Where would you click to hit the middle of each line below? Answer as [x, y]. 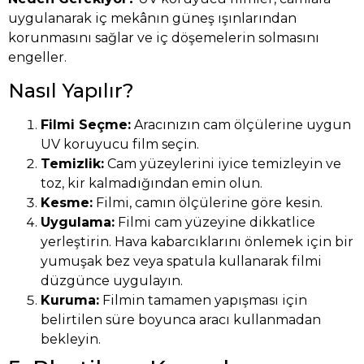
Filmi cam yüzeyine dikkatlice [215, 222]
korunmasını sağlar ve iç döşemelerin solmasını [164, 38]
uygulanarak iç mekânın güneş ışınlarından [152, 19]
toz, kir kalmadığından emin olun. [152, 183]
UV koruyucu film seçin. [120, 144]
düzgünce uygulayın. [112, 280]
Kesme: [67, 202]
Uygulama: [78, 222]
